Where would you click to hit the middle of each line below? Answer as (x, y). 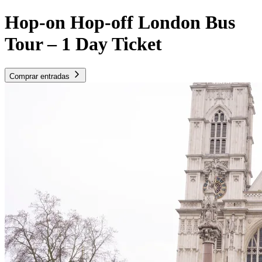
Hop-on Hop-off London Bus (120, 23)
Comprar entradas (39, 76)
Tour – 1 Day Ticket (83, 44)
